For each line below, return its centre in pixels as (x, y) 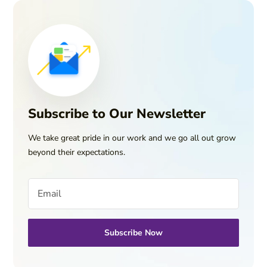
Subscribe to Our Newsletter (117, 114)
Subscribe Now (133, 232)
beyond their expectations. (77, 152)
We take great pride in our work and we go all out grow (132, 138)
